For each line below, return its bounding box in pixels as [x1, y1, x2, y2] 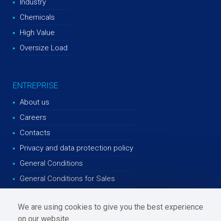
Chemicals [20, 12, 55, 22]
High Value [20, 28, 55, 37]
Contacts [20, 128, 51, 137]
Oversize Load [20, 43, 68, 52]
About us [20, 97, 50, 107]
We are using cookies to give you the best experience [18, 202, 204, 212]
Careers [20, 112, 47, 122]
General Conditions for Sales [20, 174, 115, 183]
